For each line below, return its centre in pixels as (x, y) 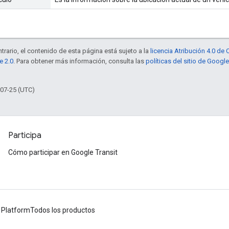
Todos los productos (63, 210)
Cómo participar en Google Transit (63, 152)
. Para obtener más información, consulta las (79, 61)
